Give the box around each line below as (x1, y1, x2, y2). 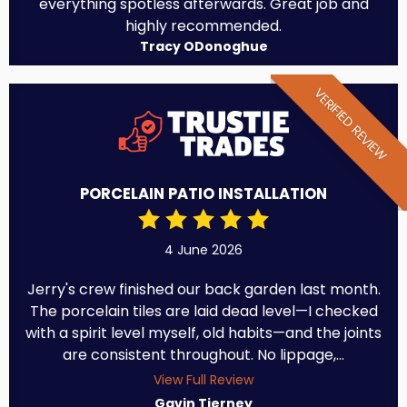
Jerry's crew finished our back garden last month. (26, 279, 381, 301)
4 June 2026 (164, 241, 243, 260)
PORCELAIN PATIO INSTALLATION (80, 184, 327, 205)
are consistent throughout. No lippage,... (63, 344, 344, 366)
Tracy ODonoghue (139, 37, 268, 56)
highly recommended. (125, 15, 282, 37)
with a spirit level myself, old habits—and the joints (25, 323, 382, 344)
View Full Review (154, 371, 253, 390)
